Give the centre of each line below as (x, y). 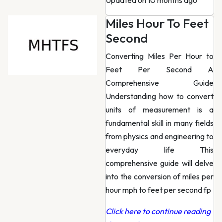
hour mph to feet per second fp (158, 190)
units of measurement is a (160, 110)
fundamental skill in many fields (160, 123)
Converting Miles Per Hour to (160, 56)
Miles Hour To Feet (157, 23)
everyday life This (160, 150)
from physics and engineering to (160, 136)
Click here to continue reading (158, 211)
